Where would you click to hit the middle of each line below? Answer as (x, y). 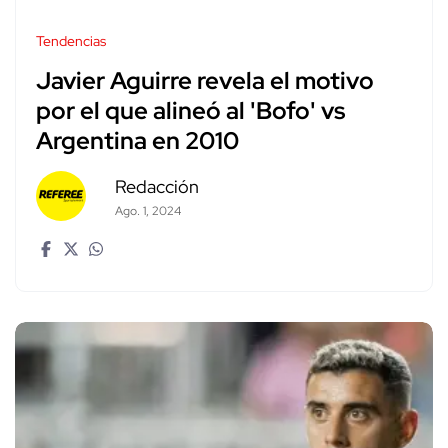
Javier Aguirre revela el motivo (205, 81)
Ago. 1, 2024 (147, 211)
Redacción (156, 187)
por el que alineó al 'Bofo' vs (190, 111)
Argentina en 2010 (137, 141)
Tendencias (71, 41)
